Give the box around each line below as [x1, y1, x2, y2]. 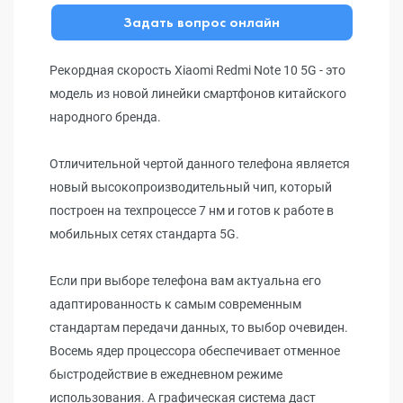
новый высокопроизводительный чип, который [49, 180, 332, 194]
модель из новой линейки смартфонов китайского [49, 86, 346, 101]
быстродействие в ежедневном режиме [49, 367, 282, 381]
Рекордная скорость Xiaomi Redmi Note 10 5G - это [49, 63, 345, 77]
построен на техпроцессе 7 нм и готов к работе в [49, 203, 334, 218]
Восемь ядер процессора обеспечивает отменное [49, 344, 340, 358]
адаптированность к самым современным [49, 297, 301, 311]
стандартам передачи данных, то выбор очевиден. [49, 320, 348, 335]
